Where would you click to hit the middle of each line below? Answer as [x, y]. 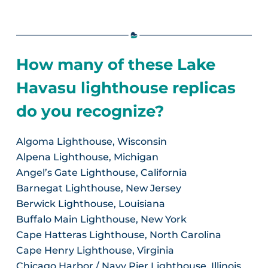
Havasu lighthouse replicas [126, 88]
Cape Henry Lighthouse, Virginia [95, 251]
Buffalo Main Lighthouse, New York [101, 220]
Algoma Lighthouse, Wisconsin [91, 142]
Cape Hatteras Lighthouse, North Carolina [118, 235]
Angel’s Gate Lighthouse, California [101, 173]
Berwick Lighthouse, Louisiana [90, 204]
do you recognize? [90, 112]
